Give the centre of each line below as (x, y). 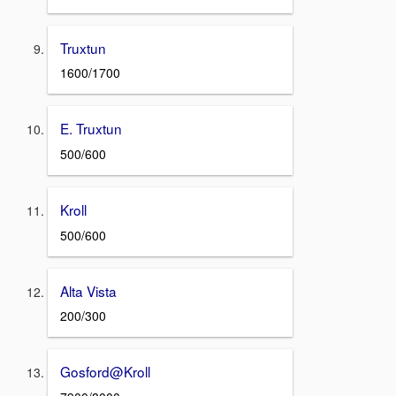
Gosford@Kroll (105, 372)
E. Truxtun (91, 129)
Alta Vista (88, 290)
